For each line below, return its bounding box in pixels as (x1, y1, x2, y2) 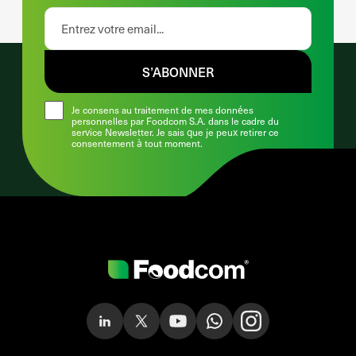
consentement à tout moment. (72, 137, 203, 149)
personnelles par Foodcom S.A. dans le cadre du (72, 114, 279, 127)
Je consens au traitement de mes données (72, 103, 253, 116)
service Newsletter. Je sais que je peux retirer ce (72, 126, 279, 138)
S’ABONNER (142, 62, 214, 80)
